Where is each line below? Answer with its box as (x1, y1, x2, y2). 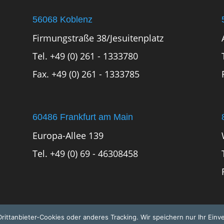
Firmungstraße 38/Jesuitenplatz (32, 31, 163, 44)
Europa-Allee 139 (32, 129, 103, 141)
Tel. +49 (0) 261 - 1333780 (32, 49, 138, 62)
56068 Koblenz (32, 14, 92, 24)
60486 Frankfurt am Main (32, 111, 133, 122)
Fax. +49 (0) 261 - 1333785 (32, 67, 139, 80)
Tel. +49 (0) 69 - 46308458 (32, 147, 138, 159)
